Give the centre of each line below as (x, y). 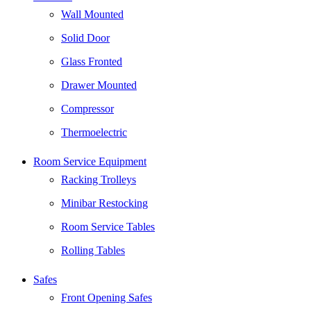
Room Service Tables (108, 226)
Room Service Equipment (90, 161)
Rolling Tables (93, 250)
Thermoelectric (94, 132)
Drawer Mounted (99, 85)
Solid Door (85, 37)
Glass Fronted (92, 61)
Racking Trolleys (99, 179)
